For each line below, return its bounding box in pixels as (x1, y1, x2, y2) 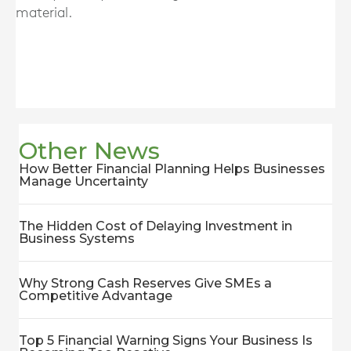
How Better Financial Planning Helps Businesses (19, 161, 325, 176)
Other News (19, 136, 160, 165)
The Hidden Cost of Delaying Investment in (19, 219, 292, 233)
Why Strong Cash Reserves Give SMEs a (19, 276, 272, 291)
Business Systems (19, 231, 135, 246)
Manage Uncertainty (19, 174, 148, 189)
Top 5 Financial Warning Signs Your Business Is (19, 333, 313, 348)
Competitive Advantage (19, 288, 172, 303)
